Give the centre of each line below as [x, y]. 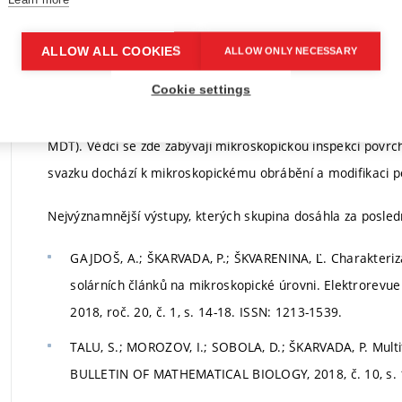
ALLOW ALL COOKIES [111, 51]
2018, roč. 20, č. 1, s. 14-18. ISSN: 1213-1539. [206, 312]
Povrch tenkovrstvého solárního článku [274, 21]
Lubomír [79, 41]
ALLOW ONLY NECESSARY [291, 51]
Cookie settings [201, 90]
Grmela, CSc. [92, 73]
